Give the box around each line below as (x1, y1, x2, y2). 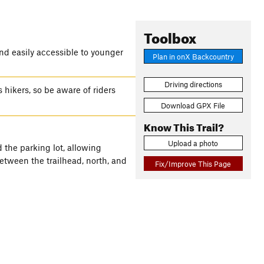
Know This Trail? (143, 117, 224, 134)
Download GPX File (161, 100, 226, 110)
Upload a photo (168, 138, 219, 148)
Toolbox (143, 25, 196, 47)
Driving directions (164, 80, 222, 90)
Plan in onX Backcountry (152, 51, 234, 61)
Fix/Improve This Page (155, 159, 232, 169)
